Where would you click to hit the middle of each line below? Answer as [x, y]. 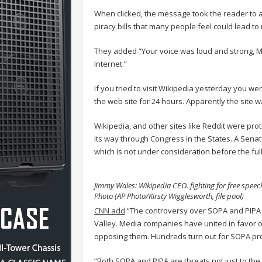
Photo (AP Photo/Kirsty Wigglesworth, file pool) [169, 196]
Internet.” [111, 63]
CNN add [110, 210]
